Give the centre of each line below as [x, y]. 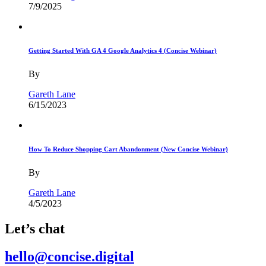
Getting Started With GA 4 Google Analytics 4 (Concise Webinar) [123, 51]
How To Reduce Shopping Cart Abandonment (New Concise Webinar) [128, 149]
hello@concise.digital [69, 256]
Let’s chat [35, 228]
